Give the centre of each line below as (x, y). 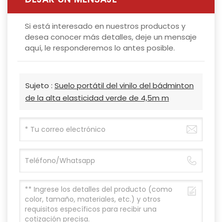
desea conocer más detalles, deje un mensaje (111, 37)
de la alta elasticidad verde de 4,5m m (97, 98)
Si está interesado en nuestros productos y (105, 26)
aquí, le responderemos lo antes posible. (100, 48)
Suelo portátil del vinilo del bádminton (124, 85)
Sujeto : (40, 85)
